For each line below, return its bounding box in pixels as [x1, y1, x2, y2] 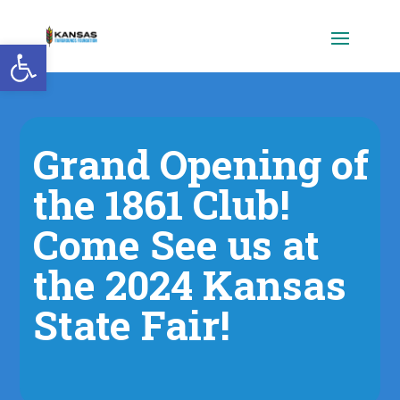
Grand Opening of [33, 137, 370, 190]
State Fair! [33, 298, 231, 351]
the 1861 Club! [33, 178, 291, 230]
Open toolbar [8, 35, 112, 70]
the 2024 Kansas [33, 258, 347, 311]
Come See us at [33, 218, 321, 271]
